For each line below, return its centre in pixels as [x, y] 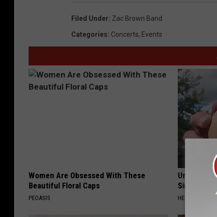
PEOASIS [39, 198]
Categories [89, 35]
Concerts [125, 35]
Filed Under [90, 19]
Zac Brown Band [137, 19]
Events [152, 35]
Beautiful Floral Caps [64, 186]
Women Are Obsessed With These [87, 176]
